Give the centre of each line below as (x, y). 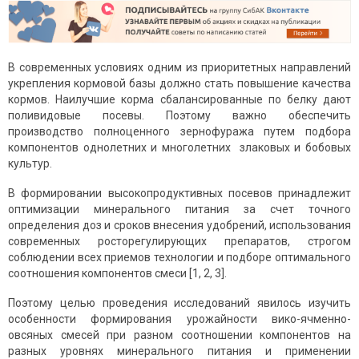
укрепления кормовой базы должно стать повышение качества (179, 84)
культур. (30, 164)
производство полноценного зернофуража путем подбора (179, 132)
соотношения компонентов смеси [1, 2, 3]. (117, 274)
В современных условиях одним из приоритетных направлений (179, 68)
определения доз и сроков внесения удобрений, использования (179, 226)
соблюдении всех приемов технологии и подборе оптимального (179, 258)
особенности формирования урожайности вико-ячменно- (179, 319)
